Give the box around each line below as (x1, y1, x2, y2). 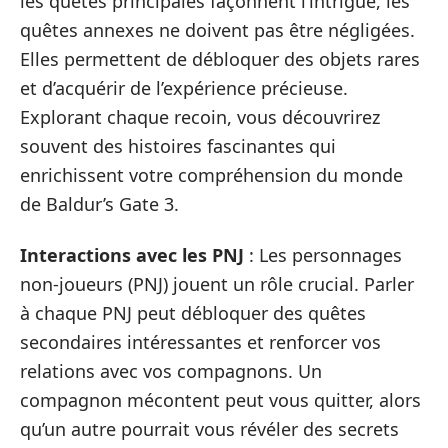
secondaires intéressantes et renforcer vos (20, 330, 381, 354)
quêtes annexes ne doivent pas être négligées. (20, 17, 415, 42)
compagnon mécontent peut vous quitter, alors (20, 388, 421, 412)
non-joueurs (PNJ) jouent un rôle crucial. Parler (20, 272, 414, 296)
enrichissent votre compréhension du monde (20, 162, 403, 187)
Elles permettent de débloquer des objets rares (20, 46, 420, 71)
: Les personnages (244, 243, 402, 267)
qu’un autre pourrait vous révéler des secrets (20, 417, 399, 441)
